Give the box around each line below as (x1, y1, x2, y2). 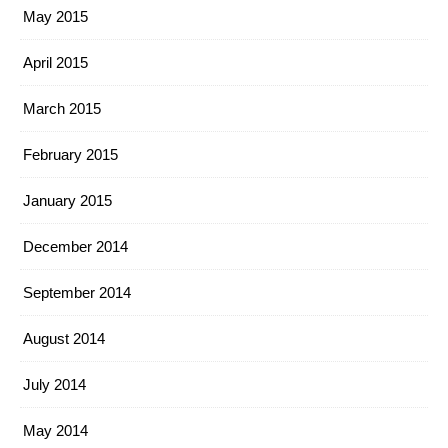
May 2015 (23, 8, 88, 25)
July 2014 (23, 376, 86, 393)
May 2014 (23, 422, 88, 439)
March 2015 (23, 100, 101, 117)
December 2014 (23, 238, 128, 255)
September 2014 (23, 284, 131, 301)
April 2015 (23, 54, 88, 71)
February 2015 (23, 146, 118, 163)
